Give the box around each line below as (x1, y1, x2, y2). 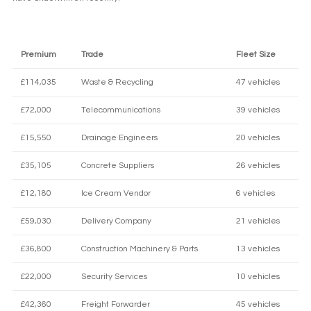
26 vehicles (236, 161, 280, 171)
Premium (21, 50, 56, 60)
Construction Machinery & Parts (81, 244, 198, 254)
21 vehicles (236, 217, 280, 226)
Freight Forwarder (81, 300, 150, 310)
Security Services (81, 272, 147, 282)
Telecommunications (81, 106, 160, 115)
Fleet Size (236, 50, 276, 60)
